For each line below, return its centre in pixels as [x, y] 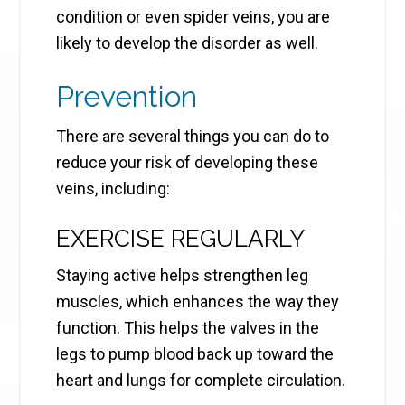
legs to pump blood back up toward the [195, 354]
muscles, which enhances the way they [198, 302]
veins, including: [113, 189]
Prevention [127, 97]
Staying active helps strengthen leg [183, 276]
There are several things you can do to [193, 137]
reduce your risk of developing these [188, 163]
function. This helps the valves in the [188, 328]
